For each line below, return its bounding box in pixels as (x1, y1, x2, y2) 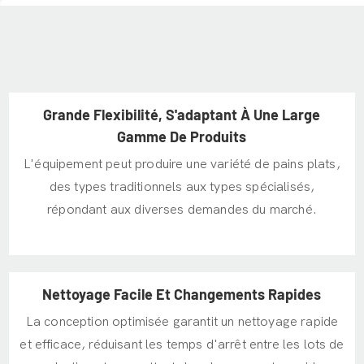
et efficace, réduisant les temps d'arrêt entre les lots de (19, 337, 344, 353)
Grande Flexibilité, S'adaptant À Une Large (43, 105, 321, 123)
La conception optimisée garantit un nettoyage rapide (25, 314, 339, 330)
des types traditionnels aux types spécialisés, (49, 180, 315, 195)
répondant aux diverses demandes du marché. (47, 202, 317, 218)
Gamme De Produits (117, 127, 247, 145)
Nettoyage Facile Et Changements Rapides (42, 284, 322, 303)
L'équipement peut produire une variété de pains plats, (24, 157, 340, 172)
